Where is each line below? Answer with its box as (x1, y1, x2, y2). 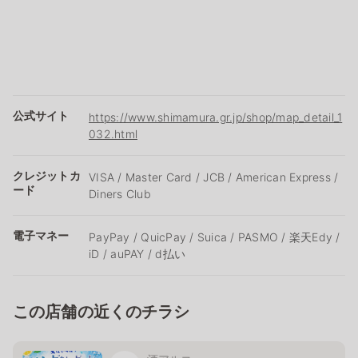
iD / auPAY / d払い (89, 246, 185, 261)
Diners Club (89, 186, 151, 201)
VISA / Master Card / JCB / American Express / (89, 169, 339, 184)
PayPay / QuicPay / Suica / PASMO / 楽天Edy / (89, 229, 340, 244)
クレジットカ (13, 168, 81, 182)
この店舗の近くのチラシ (13, 301, 190, 321)
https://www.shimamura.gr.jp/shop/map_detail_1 (89, 109, 343, 124)
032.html (89, 126, 137, 141)
